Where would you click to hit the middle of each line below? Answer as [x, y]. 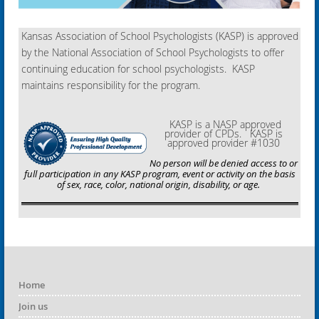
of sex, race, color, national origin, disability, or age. [158, 185]
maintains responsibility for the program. [158, 85]
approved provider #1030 [224, 143]
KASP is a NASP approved [224, 125]
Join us [33, 307]
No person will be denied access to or [224, 163]
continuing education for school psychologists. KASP [138, 69]
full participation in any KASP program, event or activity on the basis [160, 174]
